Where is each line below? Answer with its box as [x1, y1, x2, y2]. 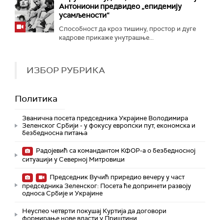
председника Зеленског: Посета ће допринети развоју [22, 182, 191, 191]
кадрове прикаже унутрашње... [59, 33, 154, 42]
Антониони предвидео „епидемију [59, 1, 182, 12]
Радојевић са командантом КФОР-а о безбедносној [34, 146, 195, 155]
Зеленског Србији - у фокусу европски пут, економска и [22, 121, 195, 130]
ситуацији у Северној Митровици [22, 155, 125, 164]
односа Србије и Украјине [22, 189, 103, 198]
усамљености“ [59, 10, 110, 21]
